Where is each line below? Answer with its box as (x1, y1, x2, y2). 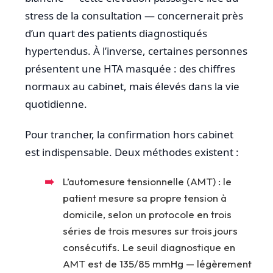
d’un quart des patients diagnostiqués (25, 26, 207, 41)
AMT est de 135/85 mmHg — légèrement (63, 257, 252, 270)
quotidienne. (25, 97, 87, 112)
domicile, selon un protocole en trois (63, 207, 232, 221)
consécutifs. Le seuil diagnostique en (63, 240, 235, 253)
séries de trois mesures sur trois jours (63, 224, 238, 237)
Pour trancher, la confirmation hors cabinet (25, 127, 233, 141)
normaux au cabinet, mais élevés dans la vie (25, 79, 239, 94)
